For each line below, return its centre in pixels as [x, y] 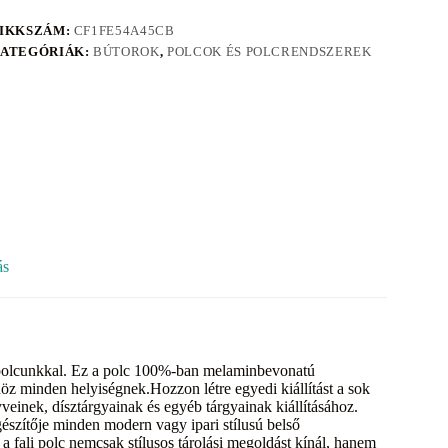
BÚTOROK [126, 52]
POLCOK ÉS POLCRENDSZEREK [269, 52]
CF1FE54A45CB [124, 31]
